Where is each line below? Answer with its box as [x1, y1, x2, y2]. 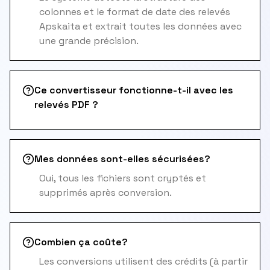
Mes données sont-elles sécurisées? [34, 152, 210, 165]
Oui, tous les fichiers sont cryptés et [39, 172, 206, 184]
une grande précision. [39, 34, 139, 47]
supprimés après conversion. [39, 186, 172, 199]
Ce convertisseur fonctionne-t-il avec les [34, 84, 233, 96]
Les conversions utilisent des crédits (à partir [39, 255, 248, 268]
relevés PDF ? [34, 98, 98, 111]
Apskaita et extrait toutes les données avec [39, 20, 242, 33]
